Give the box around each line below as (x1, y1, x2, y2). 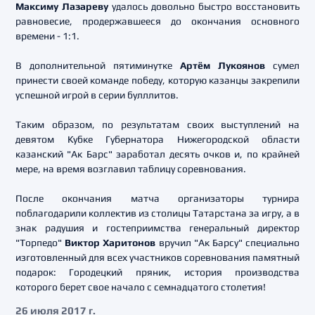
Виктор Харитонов (65, 237, 156, 248)
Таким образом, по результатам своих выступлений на (15, 119, 300, 130)
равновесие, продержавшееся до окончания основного (15, 15, 300, 27)
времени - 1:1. (15, 30, 79, 41)
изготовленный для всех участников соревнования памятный (15, 252, 300, 263)
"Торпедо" (15, 237, 65, 248)
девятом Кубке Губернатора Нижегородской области (15, 134, 300, 145)
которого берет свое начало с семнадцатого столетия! (15, 281, 266, 292)
